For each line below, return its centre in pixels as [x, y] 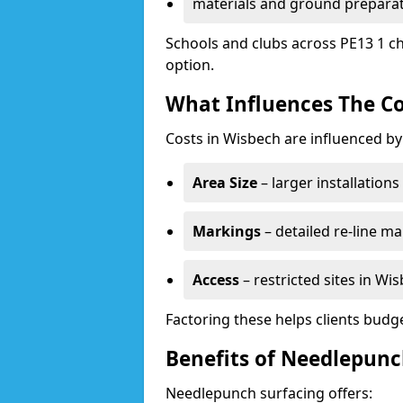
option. [190, 65]
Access [216, 280]
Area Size [225, 183]
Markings [227, 231]
